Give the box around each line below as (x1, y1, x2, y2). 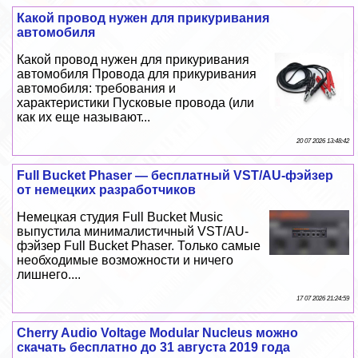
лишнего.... (17, 268, 82, 282)
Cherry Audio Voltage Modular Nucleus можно (17, 326, 299, 340)
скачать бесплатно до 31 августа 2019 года (17, 340, 291, 355)
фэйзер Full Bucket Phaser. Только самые (17, 239, 261, 253)
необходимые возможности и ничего (17, 253, 234, 268)
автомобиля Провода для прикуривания (17, 67, 257, 82)
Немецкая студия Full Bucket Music (17, 210, 224, 225)
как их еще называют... (17, 110, 151, 125)
